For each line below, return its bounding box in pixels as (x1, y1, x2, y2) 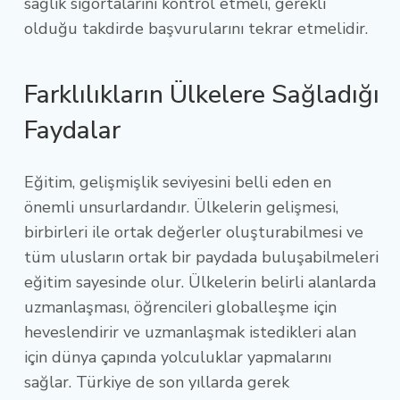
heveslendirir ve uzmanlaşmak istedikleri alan (24, 321, 356, 343)
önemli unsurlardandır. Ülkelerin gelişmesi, (24, 196, 338, 218)
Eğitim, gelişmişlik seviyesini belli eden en (24, 171, 331, 193)
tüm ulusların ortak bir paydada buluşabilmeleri (24, 246, 379, 268)
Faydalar (24, 112, 127, 147)
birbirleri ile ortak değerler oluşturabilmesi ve (24, 221, 363, 243)
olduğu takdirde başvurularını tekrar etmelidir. (24, 17, 372, 39)
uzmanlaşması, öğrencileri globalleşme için (24, 296, 337, 318)
